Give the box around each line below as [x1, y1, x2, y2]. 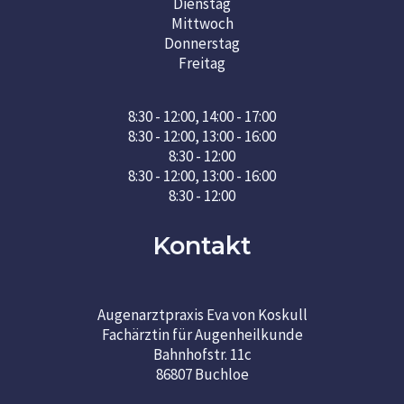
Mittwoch [170, 14, 234, 34]
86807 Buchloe [155, 363, 249, 384]
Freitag [179, 53, 225, 74]
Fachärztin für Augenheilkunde [101, 324, 303, 344]
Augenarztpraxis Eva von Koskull [96, 304, 308, 325]
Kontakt [152, 231, 252, 262]
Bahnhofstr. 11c [152, 344, 252, 364]
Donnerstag [164, 33, 240, 54]
